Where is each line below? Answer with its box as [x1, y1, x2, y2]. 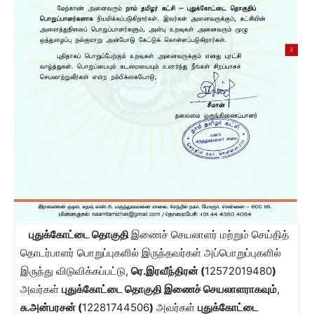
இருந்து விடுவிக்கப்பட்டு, [20, 264, 131, 278]
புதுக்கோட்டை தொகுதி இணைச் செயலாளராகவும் [62, 282, 277, 296]
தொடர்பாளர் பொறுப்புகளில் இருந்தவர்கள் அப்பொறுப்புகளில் [20, 245, 281, 259]
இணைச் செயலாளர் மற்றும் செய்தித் [131, 227, 289, 241]
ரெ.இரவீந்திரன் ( [131, 264, 205, 278]
